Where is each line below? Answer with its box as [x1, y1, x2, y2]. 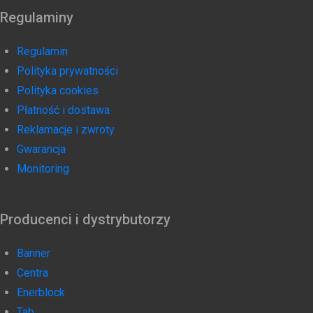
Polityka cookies [17, 84, 99, 98]
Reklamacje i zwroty [17, 123, 115, 137]
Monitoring [17, 162, 69, 176]
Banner [17, 247, 50, 261]
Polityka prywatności [17, 64, 118, 78]
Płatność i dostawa [17, 103, 110, 117]
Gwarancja [17, 143, 66, 156]
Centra [17, 266, 48, 280]
